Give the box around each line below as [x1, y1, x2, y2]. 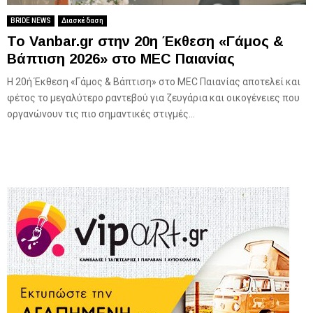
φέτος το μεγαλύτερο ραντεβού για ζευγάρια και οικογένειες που [7, 92, 300, 104]
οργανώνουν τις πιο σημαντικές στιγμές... [7, 108, 195, 120]
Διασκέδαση [61, 17, 103, 25]
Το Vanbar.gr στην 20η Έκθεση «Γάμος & [7, 34, 284, 50]
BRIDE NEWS [10, 17, 51, 25]
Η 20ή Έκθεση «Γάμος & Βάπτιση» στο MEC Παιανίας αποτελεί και [7, 76, 300, 88]
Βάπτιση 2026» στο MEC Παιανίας [7, 51, 235, 67]
